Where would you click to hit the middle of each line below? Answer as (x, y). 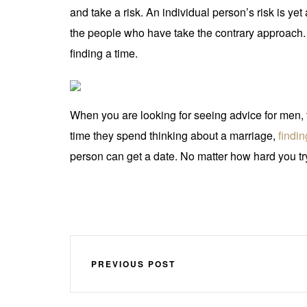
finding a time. (104, 53)
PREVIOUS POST (133, 264)
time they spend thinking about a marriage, (174, 135)
